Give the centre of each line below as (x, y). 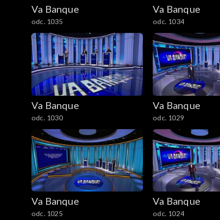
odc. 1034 (168, 21)
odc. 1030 (47, 117)
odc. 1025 (47, 214)
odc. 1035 (47, 21)
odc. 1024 (168, 214)
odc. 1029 (168, 117)
